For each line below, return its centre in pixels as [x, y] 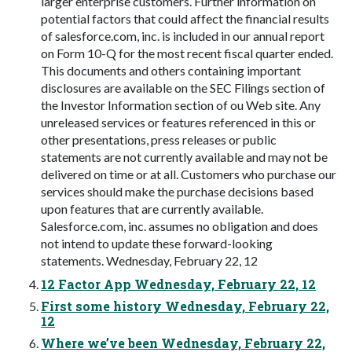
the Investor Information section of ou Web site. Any [181, 104]
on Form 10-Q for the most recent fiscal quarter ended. [187, 53]
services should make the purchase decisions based [177, 191]
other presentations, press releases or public [159, 139]
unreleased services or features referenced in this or [178, 122]
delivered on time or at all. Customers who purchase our [189, 174]
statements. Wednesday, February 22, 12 [149, 260]
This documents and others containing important [171, 70]
